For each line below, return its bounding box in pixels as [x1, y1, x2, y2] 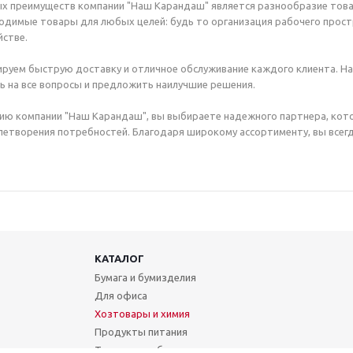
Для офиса [94, 289, 147, 301]
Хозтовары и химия [94, 307, 190, 319]
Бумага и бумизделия [94, 271, 196, 283]
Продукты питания [94, 325, 188, 337]
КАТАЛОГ [94, 252, 144, 264]
